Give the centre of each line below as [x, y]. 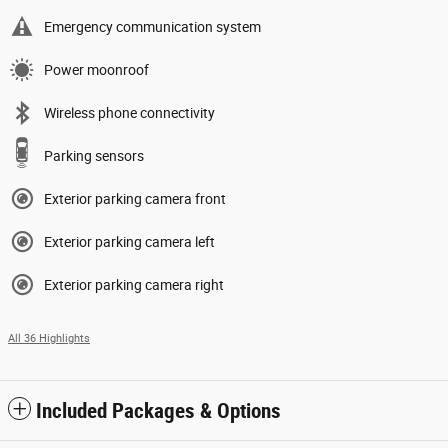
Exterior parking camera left [129, 241]
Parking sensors [94, 155]
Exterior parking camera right [134, 284]
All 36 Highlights [49, 338]
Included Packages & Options [158, 410]
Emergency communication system [152, 26]
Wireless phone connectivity [129, 112]
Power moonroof [96, 69]
